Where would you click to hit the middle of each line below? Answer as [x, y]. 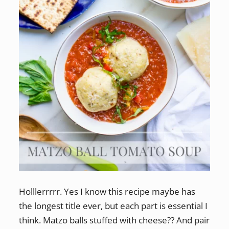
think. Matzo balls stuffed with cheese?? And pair [114, 220]
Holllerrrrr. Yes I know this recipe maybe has [107, 191]
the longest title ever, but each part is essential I [113, 206]
